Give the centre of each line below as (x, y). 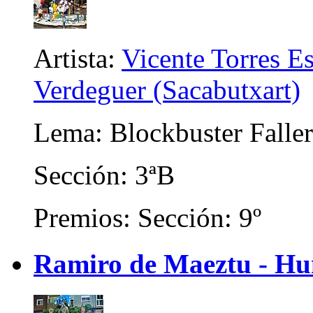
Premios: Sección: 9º (147, 218)
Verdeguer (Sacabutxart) (167, 90)
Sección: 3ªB (104, 175)
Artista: (78, 59)
